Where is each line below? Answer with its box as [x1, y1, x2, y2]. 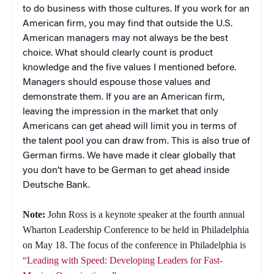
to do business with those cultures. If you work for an [23, 4, 250, 14]
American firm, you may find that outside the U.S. [23, 18, 232, 29]
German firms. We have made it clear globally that [23, 150, 235, 161]
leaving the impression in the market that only [23, 106, 218, 117]
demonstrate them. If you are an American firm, [23, 92, 224, 102]
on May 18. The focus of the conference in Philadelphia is [23, 239, 246, 250]
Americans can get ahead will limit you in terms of [23, 121, 237, 131]
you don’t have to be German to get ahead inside [23, 165, 229, 176]
